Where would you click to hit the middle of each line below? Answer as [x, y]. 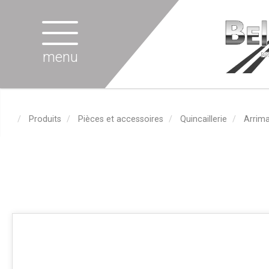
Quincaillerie [204, 119]
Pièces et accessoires [121, 119]
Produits [45, 119]
